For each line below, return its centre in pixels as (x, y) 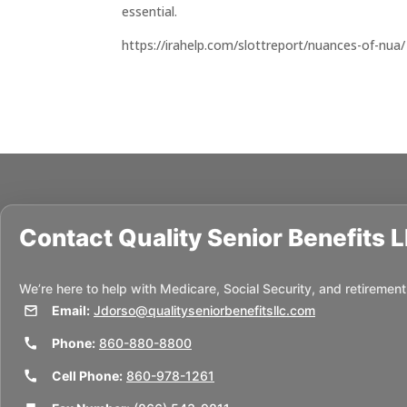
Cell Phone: (87, 376)
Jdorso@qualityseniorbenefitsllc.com (204, 310)
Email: (71, 310)
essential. (150, 11)
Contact (69, 238)
